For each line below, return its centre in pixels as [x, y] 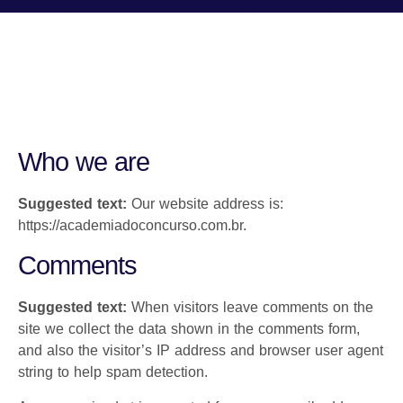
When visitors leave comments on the [252, 308]
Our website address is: [207, 204]
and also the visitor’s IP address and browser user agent [201, 351]
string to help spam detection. [113, 372]
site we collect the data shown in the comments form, [189, 329]
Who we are [84, 162]
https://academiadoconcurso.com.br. [132, 225]
